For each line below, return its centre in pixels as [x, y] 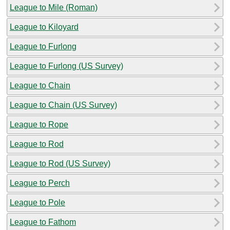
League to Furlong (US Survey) [66, 66]
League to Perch [40, 183]
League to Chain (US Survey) [63, 105]
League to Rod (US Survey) [60, 163]
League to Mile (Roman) [54, 7]
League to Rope [39, 124]
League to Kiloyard [44, 27]
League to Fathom [43, 222]
